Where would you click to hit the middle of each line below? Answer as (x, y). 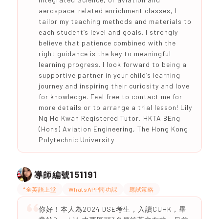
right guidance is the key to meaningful (105, 54)
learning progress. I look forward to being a (112, 64)
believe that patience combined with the (107, 43)
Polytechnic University (76, 140)
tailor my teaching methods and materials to (115, 21)
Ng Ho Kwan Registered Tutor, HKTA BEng (109, 118)
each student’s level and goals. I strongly (108, 32)
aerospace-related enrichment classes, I (108, 11)
